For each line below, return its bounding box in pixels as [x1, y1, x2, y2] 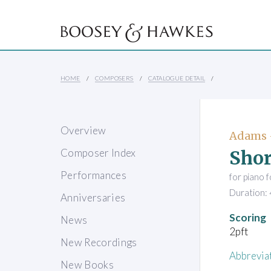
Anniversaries [60, 191, 126, 204]
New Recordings [60, 236, 137, 249]
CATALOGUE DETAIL [148, 74, 206, 82]
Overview [60, 124, 106, 137]
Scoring [229, 211, 266, 224]
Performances [60, 169, 127, 182]
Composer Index [60, 146, 136, 160]
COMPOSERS [95, 74, 134, 82]
